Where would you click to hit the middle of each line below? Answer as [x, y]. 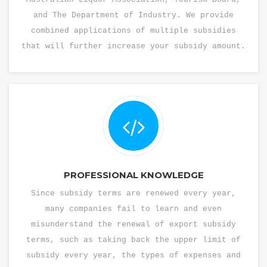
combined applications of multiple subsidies [133, 31]
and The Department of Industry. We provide [133, 15]
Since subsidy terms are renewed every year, [133, 193]
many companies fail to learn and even [133, 209]
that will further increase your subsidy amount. [133, 46]
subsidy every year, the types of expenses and [133, 255]
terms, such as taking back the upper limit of [133, 240]
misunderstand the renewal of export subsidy [133, 224]
